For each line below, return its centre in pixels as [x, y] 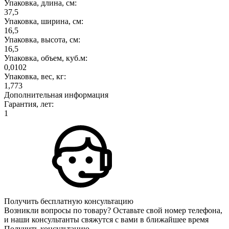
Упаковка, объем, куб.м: [46, 58]
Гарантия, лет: [29, 104]
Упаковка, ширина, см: [44, 21]
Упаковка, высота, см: [42, 39]
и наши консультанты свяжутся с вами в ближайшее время [106, 219]
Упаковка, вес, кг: [35, 76]
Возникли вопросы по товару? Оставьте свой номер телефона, [113, 210]
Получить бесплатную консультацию [69, 201]
